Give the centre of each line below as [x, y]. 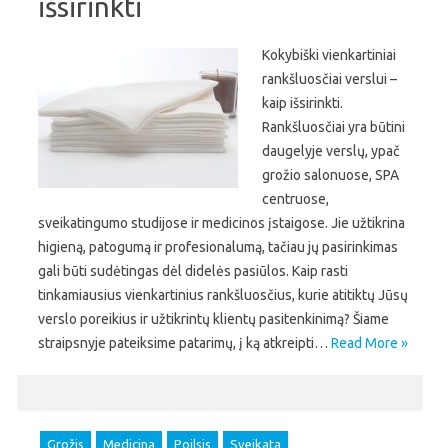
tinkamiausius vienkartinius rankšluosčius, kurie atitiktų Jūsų [223, 295]
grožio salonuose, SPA [330, 175]
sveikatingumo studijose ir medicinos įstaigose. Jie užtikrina [221, 223]
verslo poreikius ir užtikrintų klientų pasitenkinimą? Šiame [213, 319]
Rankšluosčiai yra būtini [333, 127]
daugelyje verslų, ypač [331, 151]
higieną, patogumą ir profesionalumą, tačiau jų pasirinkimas [218, 247]
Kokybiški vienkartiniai [329, 55]
